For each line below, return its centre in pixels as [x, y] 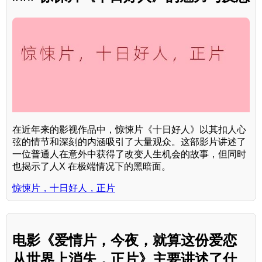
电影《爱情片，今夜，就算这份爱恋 [125, 240]
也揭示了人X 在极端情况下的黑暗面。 [92, 167]
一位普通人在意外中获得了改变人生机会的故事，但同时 [129, 154]
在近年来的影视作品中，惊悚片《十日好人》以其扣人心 [129, 130]
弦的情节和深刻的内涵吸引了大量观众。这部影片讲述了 [129, 142]
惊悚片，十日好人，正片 [64, 188]
